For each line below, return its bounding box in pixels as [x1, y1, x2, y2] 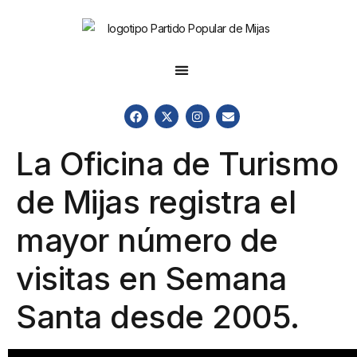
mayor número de [16, 221, 278, 261]
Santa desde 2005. [16, 297, 300, 337]
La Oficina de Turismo [16, 144, 339, 184]
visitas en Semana [16, 259, 287, 299]
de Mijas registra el [16, 182, 296, 222]
